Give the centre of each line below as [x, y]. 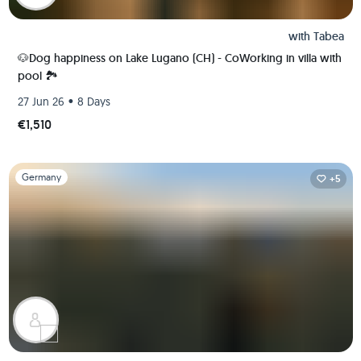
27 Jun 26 [41, 101]
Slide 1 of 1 [33, 171]
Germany [41, 177]
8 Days [93, 101]
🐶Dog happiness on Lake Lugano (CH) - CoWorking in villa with [179, 58]
